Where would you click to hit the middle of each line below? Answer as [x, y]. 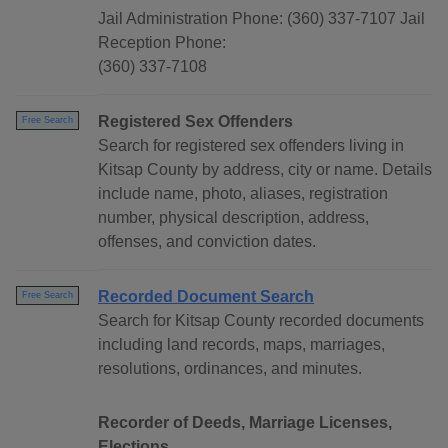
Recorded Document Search [206, 297]
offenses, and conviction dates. [207, 242]
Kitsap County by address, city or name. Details [265, 170]
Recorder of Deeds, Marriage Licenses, [245, 423]
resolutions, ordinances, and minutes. [230, 369]
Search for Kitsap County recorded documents [261, 321]
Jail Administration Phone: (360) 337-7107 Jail [261, 19]
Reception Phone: [162, 43]
